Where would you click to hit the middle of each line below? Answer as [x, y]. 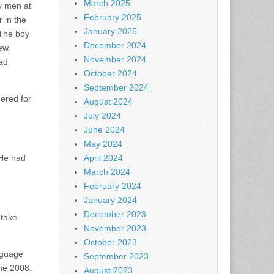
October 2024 [110, 73]
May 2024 [103, 144]
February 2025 [113, 17]
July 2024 [102, 116]
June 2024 [104, 130]
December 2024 [115, 45]
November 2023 [115, 228]
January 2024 [110, 200]
